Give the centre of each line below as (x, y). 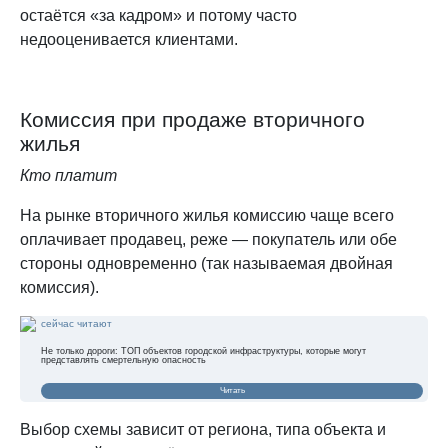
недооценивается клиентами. (129, 39)
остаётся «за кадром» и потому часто (158, 15)
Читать (232, 390)
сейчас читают (76, 323)
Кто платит (68, 175)
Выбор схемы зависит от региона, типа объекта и (203, 429)
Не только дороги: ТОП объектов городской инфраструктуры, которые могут (203, 350)
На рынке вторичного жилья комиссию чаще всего (207, 215)
